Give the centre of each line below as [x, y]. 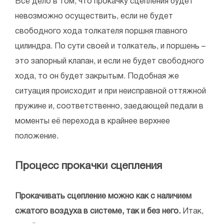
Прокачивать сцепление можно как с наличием [103, 197]
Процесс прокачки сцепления [88, 166]
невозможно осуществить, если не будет [94, 17]
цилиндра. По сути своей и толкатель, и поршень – [110, 47]
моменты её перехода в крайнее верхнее [92, 122]
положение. [37, 137]
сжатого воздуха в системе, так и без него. [99, 212]
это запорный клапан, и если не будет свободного [109, 62]
